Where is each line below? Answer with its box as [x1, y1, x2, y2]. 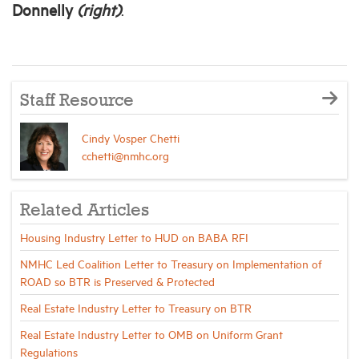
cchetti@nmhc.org [82, 147, 169, 163]
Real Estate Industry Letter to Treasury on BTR [20, 299, 252, 315]
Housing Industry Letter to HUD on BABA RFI [20, 228, 248, 244]
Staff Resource [20, 91, 134, 110]
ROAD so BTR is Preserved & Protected [20, 272, 215, 288]
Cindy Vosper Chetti [82, 129, 179, 145]
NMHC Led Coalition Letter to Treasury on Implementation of [20, 255, 322, 271]
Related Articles [20, 201, 149, 220]
